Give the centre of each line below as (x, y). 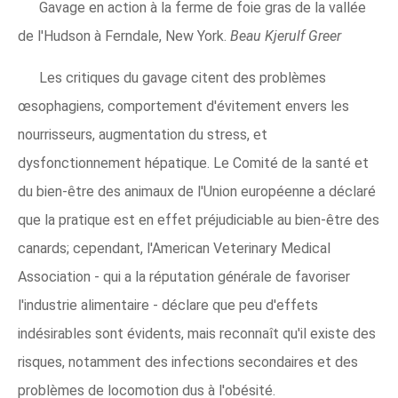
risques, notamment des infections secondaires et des (188, 362)
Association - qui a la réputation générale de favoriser (184, 277)
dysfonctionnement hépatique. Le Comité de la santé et (193, 163)
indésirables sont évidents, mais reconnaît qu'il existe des (197, 334)
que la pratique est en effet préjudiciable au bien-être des (199, 220)
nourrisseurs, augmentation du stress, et (143, 135)
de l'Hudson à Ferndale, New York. (124, 36)
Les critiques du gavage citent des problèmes (183, 78)
